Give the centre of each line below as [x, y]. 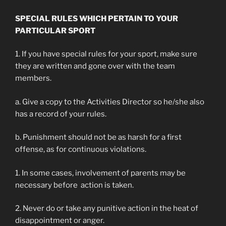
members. [34, 78]
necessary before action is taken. [74, 185]
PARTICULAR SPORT [55, 31]
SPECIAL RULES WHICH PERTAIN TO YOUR [97, 18]
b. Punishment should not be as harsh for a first [98, 137]
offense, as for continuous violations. [81, 149]
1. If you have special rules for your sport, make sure [106, 54]
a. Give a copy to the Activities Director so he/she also [110, 102]
